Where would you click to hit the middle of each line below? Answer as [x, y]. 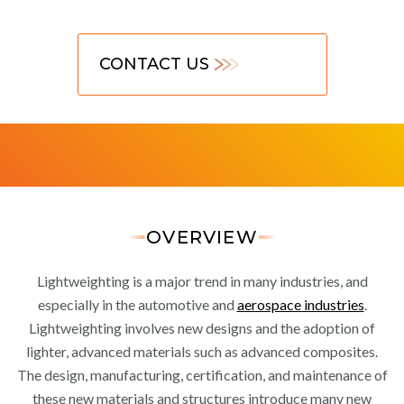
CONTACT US [154, 64]
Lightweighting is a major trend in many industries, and [202, 280]
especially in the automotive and [137, 304]
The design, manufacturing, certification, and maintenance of [202, 374]
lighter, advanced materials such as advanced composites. [202, 351]
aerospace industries [300, 304]
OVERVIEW [202, 237]
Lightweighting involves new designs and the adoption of [202, 327]
